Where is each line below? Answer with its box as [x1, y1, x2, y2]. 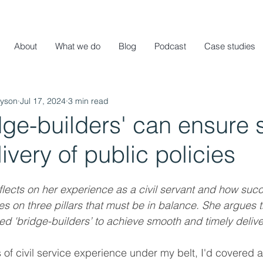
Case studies [204, 41, 255, 52]
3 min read [68, 95, 109, 106]
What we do [55, 41, 100, 52]
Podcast [154, 41, 186, 52]
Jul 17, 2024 [20, 95, 66, 106]
